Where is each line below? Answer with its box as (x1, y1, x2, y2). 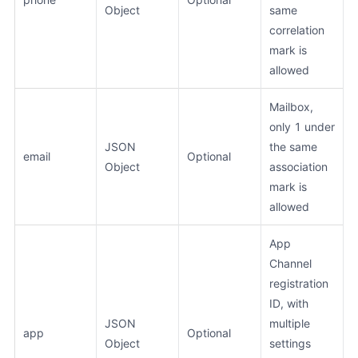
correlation (269, 22, 324, 37)
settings (269, 336, 311, 350)
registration (269, 276, 328, 290)
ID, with (269, 296, 308, 310)
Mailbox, (269, 99, 313, 113)
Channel (269, 256, 312, 270)
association (269, 159, 328, 173)
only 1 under (269, 119, 335, 133)
